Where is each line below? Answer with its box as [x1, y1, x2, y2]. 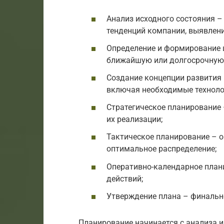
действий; [106, 173, 143, 183]
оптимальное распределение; [106, 144, 216, 154]
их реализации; [106, 114, 162, 124]
